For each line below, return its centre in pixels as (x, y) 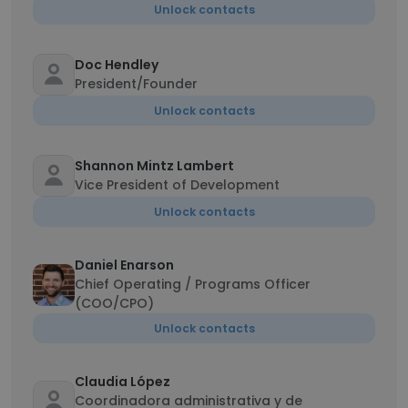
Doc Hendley (117, 65)
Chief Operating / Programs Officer (193, 284)
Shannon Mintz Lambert (154, 166)
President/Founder (136, 84)
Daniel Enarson (124, 265)
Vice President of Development (177, 185)
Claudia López (122, 382)
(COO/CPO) (114, 303)
